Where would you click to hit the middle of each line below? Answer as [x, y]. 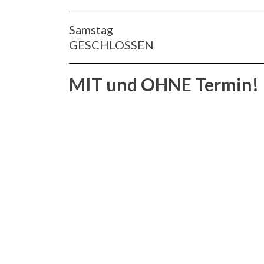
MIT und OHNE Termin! [164, 84]
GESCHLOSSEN [111, 44]
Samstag [91, 29]
